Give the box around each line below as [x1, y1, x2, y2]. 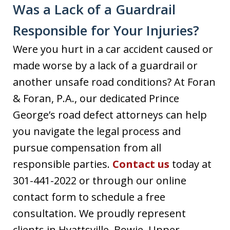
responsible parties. [13, 157, 112, 171]
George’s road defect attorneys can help [13, 107, 207, 122]
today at [169, 157, 212, 171]
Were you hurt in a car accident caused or [13, 42, 213, 56]
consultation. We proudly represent [13, 206, 186, 220]
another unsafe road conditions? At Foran [13, 74, 216, 89]
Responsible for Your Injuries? [13, 21, 199, 40]
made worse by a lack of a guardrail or [13, 58, 198, 72]
